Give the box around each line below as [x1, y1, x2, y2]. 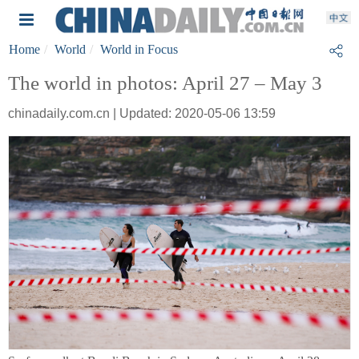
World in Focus [100, 42, 178, 56]
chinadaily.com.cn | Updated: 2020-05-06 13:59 [8, 107, 276, 120]
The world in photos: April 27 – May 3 [8, 72, 322, 94]
